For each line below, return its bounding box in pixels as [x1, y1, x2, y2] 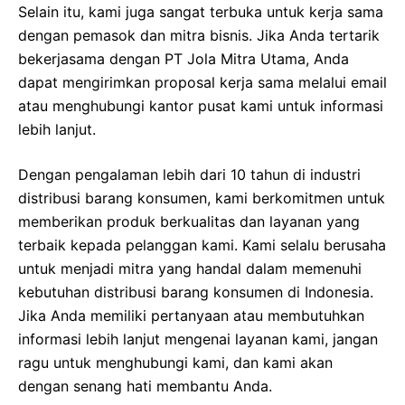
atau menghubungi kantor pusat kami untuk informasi [18, 96, 383, 115]
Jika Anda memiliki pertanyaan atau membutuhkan [18, 306, 364, 325]
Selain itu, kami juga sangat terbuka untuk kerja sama [18, 2, 383, 21]
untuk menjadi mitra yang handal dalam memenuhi [18, 259, 362, 278]
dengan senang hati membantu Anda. [18, 376, 272, 395]
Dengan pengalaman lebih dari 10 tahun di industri [18, 165, 361, 184]
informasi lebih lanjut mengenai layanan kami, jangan [18, 329, 378, 348]
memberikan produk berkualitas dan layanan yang [18, 212, 360, 231]
